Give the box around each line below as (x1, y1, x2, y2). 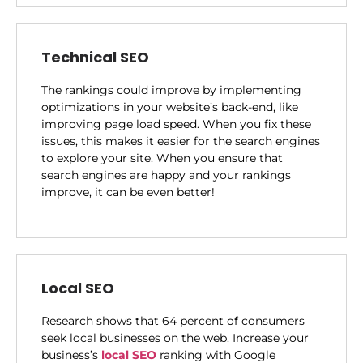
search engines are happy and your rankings (41, 168, 291, 183)
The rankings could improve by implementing (41, 83, 301, 98)
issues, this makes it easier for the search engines (41, 134, 320, 149)
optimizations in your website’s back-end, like (41, 100, 298, 115)
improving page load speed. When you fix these (41, 117, 311, 132)
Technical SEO (41, 47, 149, 68)
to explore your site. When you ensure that (41, 151, 283, 166)
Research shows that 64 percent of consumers (41, 313, 305, 328)
